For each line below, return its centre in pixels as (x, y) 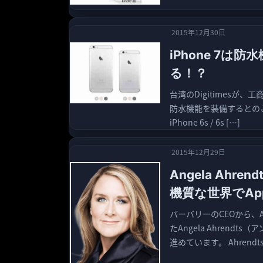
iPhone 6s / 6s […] (205, 122)
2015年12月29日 (198, 151)
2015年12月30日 (198, 32)
